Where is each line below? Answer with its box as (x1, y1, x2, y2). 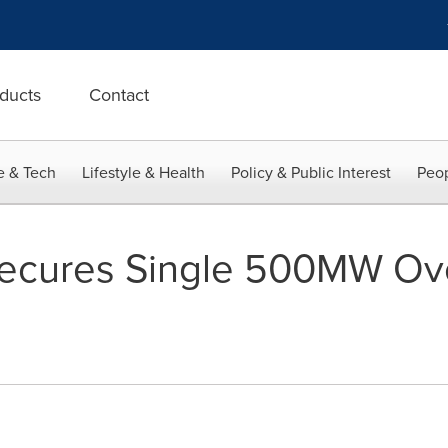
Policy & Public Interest (231, 161, 391, 184)
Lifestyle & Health (82, 161, 205, 184)
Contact (89, 82, 149, 108)
